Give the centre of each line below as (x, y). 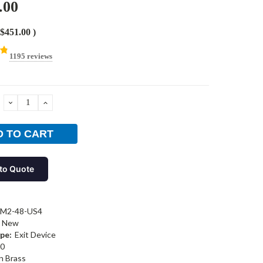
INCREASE (69, 102)
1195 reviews (31, 56)
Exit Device (35, 234)
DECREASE (36, 102)
